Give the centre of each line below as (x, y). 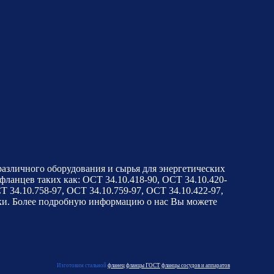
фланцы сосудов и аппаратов (196, 265)
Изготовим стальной (82, 265)
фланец (116, 265)
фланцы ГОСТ (143, 265)
